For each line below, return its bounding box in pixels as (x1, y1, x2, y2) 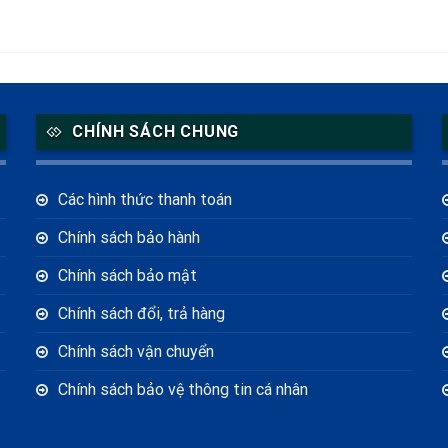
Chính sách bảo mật (57, 266, 197, 286)
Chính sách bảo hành (57, 228, 200, 248)
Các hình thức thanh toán (57, 190, 232, 210)
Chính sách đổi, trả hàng (57, 304, 225, 324)
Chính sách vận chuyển (57, 342, 214, 362)
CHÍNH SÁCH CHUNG (72, 121, 240, 141)
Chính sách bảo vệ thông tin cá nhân (57, 380, 308, 400)
